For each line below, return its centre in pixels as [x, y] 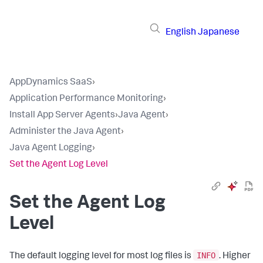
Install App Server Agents [62, 116]
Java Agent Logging [51, 149]
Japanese [219, 33]
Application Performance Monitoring [86, 99]
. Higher [235, 256]
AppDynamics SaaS [51, 83]
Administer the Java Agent [65, 132]
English [181, 33]
